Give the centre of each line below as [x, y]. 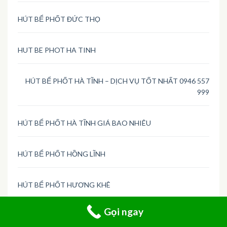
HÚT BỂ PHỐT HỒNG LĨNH [62, 154]
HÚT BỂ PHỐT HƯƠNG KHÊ [64, 185]
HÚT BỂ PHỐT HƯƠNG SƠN [65, 216]
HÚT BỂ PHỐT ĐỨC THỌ [59, 19]
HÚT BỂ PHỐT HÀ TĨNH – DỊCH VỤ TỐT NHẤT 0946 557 [117, 81]
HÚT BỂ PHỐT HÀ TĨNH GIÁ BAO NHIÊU [84, 123]
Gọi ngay [124, 212]
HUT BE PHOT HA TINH [57, 50]
